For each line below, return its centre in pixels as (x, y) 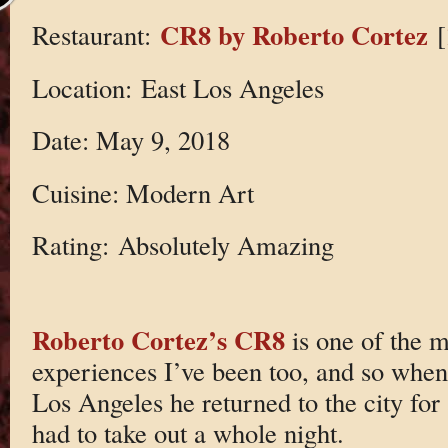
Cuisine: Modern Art (142, 192)
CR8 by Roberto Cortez (293, 34)
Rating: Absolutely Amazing (182, 245)
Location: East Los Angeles (177, 87)
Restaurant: (95, 34)
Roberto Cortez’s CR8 (158, 339)
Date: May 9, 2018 (130, 140)
